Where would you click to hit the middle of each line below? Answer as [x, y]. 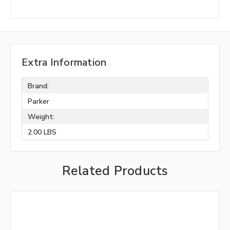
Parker [38, 101]
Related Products [115, 171]
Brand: [38, 86]
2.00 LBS [42, 132]
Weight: [41, 117]
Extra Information [64, 63]
